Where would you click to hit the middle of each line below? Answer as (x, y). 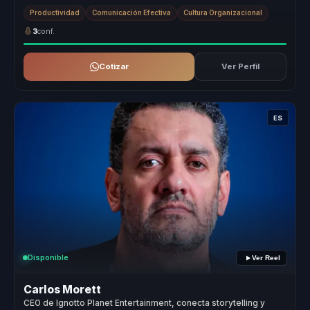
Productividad (55, 13)
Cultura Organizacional (223, 13)
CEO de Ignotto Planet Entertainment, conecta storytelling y (145, 303)
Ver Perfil (240, 67)
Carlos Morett (63, 289)
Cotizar (113, 67)
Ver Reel (266, 258)
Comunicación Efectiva (132, 13)
